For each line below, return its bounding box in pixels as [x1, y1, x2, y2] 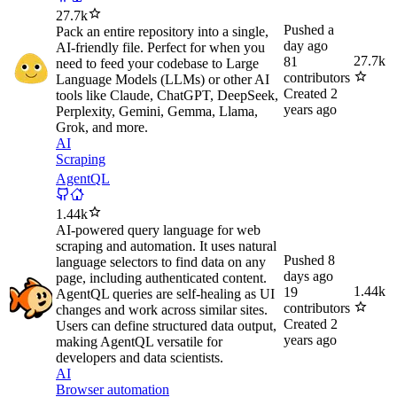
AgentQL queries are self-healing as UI [56, 286, 275, 302]
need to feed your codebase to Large [56, 56, 259, 72]
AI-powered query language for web [56, 222, 261, 238]
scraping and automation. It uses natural [56, 238, 276, 254]
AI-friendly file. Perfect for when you [56, 40, 265, 56]
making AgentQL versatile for [56, 334, 222, 350]
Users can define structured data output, [56, 318, 276, 334]
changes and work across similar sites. [56, 302, 268, 318]
